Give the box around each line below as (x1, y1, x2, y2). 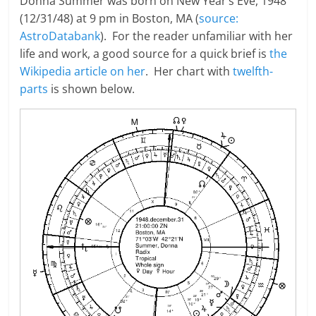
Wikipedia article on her (20, 63, 146, 80)
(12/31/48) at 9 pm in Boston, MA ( (20, 11, 200, 27)
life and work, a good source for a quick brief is (20, 46, 270, 62)
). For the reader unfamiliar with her (100, 28, 293, 44)
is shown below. (48, 81, 135, 97)
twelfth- (230, 63, 274, 80)
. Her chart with (145, 63, 231, 80)
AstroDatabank (20, 28, 101, 44)
